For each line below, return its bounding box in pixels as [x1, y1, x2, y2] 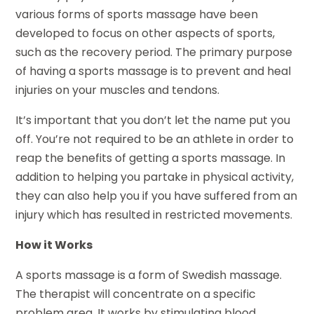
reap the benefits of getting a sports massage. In [15, 150, 286, 167]
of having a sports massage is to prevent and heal [15, 63, 292, 80]
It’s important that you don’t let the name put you [15, 112, 291, 129]
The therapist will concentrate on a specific [15, 286, 257, 303]
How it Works [15, 237, 93, 254]
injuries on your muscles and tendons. [15, 82, 220, 99]
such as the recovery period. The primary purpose [15, 44, 293, 61]
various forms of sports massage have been [15, 6, 259, 23]
